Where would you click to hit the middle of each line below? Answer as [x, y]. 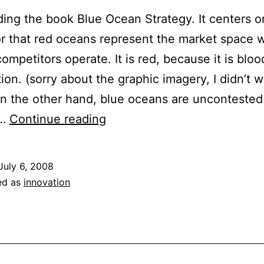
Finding [126, 178]
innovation [47, 182]
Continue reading [58, 119]
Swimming [134, 118]
